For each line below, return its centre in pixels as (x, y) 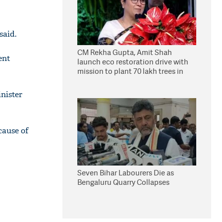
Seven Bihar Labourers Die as (126, 173)
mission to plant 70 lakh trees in (130, 71)
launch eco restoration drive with (133, 62)
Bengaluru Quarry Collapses (123, 182)
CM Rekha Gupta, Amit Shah (125, 52)
